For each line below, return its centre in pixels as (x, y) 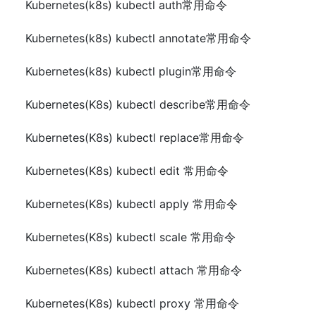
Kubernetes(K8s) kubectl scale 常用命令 (130, 237)
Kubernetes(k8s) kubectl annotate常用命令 (138, 38)
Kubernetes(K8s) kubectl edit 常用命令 (127, 170)
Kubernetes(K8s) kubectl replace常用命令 (135, 137)
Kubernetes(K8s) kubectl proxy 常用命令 (132, 303)
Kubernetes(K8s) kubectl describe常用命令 (138, 104)
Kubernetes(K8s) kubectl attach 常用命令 (134, 270)
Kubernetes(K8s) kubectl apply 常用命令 (132, 203)
